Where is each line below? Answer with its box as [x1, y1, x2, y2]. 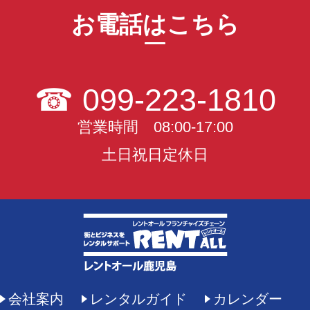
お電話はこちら [71, 12, 239, 38]
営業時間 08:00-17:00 [77, 118, 233, 136]
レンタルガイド [90, 291, 188, 307]
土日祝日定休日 [102, 145, 208, 163]
